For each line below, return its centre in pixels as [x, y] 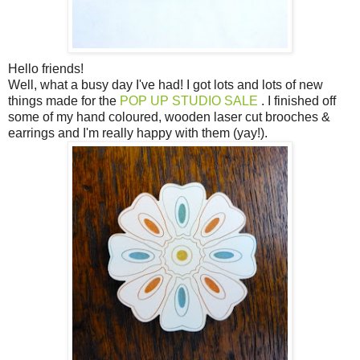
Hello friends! [46, 68]
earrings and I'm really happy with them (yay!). [138, 133]
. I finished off [297, 100]
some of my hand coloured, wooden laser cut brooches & [169, 117]
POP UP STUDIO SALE [189, 100]
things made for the [64, 100]
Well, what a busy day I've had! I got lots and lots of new [166, 84]
